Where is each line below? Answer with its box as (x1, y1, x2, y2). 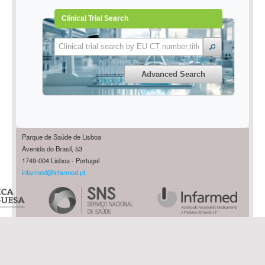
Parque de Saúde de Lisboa (22, 132, 101, 142)
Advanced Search (141, 70, 206, 79)
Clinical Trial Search (61, 14, 128, 22)
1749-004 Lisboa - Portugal (22, 156, 99, 166)
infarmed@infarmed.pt (22, 167, 85, 177)
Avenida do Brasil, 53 (22, 144, 82, 154)
